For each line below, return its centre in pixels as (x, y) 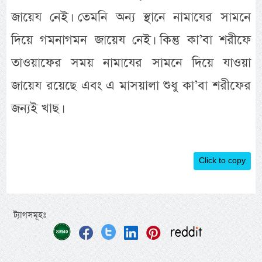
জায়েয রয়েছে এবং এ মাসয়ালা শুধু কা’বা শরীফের (131, 86)
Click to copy (222, 161)
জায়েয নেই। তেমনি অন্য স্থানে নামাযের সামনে (131, 18)
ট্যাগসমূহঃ (30, 216)
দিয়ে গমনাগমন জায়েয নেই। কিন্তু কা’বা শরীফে (131, 40)
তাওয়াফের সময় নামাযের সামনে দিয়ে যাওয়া (131, 63)
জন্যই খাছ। (37, 109)
